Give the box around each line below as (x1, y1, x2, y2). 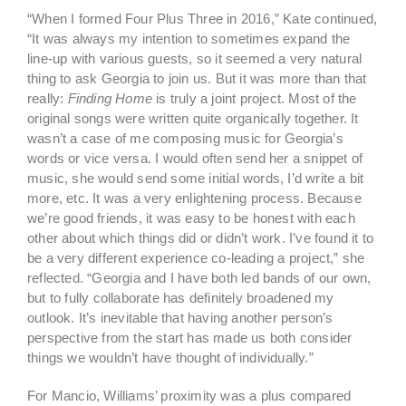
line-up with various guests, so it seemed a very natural (27, 51, 362, 66)
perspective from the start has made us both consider (27, 330, 353, 345)
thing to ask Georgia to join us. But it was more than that (27, 71, 367, 86)
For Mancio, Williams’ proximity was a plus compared (27, 388, 352, 403)
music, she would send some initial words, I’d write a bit (27, 170, 364, 186)
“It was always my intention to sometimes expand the (27, 31, 351, 46)
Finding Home (67, 91, 153, 106)
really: (27, 91, 68, 106)
